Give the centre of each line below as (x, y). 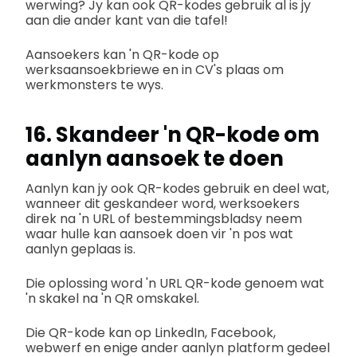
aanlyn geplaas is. (80, 249)
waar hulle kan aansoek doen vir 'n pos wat (159, 233)
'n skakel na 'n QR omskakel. (112, 298)
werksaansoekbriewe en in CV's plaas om (155, 69)
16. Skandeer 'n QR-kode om (173, 134)
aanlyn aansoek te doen (155, 158)
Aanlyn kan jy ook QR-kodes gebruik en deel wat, (177, 188)
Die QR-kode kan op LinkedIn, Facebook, (151, 332)
